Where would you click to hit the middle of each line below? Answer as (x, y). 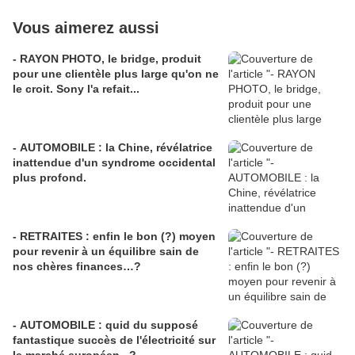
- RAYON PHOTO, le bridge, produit (107, 59)
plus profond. (50, 178)
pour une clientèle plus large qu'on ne (116, 74)
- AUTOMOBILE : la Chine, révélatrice (113, 148)
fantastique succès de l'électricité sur (114, 340)
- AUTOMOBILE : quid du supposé (105, 325)
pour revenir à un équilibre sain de (106, 252)
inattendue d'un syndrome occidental (114, 163)
